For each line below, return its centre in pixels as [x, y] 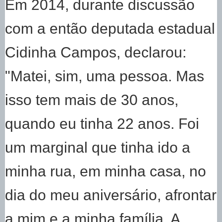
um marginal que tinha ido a [98, 147]
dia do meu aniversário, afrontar [111, 195]
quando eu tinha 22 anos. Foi [102, 124]
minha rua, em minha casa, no [106, 171]
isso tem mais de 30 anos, [92, 100]
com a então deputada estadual [110, 28]
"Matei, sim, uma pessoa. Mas [105, 76]
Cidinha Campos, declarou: [96, 52]
